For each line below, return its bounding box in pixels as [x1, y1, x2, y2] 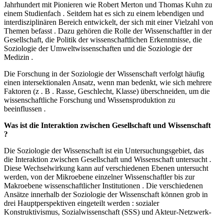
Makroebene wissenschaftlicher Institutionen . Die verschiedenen [4, 182, 203, 190]
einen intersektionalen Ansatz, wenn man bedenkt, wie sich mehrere [4, 78, 212, 87]
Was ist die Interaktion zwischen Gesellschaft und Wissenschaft [4, 121, 211, 130]
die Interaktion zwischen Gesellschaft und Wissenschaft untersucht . [4, 155, 211, 164]
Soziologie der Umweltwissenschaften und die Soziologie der [4, 44, 192, 53]
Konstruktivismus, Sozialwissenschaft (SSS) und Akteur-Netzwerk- [4, 208, 211, 217]
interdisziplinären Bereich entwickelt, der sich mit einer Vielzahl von [4, 18, 213, 27]
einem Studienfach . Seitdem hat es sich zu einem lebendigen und [4, 9, 204, 18]
